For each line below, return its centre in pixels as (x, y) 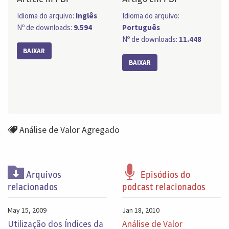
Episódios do (164, 175)
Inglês (86, 16)
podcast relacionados (164, 187)
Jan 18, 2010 (141, 210)
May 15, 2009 (27, 210)
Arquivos (42, 175)
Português (141, 28)
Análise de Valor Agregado (70, 130)
